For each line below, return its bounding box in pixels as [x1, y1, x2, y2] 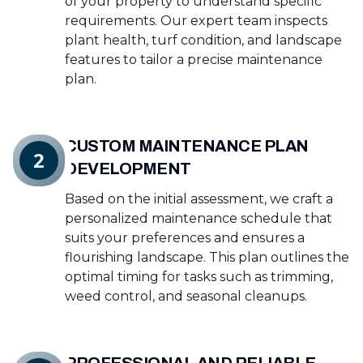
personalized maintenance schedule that [65, 211, 332, 227]
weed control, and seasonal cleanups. [65, 288, 307, 305]
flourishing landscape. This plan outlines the [65, 250, 349, 266]
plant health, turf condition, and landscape [65, 32, 342, 49]
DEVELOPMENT [65, 160, 191, 178]
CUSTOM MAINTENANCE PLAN [65, 137, 309, 156]
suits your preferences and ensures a [65, 230, 305, 246]
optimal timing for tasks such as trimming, [65, 269, 333, 285]
